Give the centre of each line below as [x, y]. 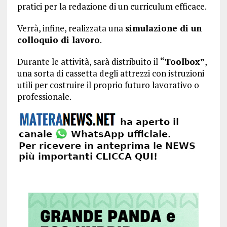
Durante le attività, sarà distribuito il [88, 62]
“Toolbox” [182, 62]
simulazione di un [163, 28]
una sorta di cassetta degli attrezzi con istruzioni [110, 73]
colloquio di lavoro [58, 40]
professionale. [44, 97]
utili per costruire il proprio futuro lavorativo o [108, 85]
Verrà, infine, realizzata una [71, 28]
